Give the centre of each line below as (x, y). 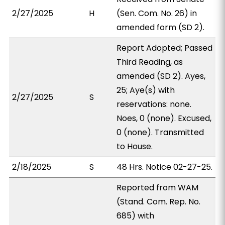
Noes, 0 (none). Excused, (164, 118)
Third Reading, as (150, 62)
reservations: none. (154, 104)
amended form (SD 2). (161, 27)
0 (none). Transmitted (160, 132)
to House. (135, 146)
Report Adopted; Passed (165, 48)
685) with (136, 216)
